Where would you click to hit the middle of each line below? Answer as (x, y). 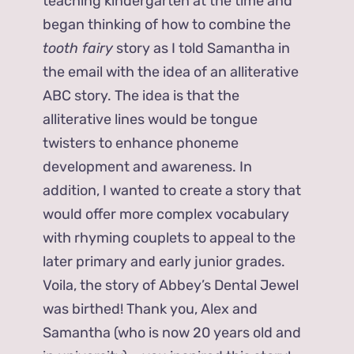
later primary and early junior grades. (164, 262)
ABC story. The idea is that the (141, 96)
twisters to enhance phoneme (141, 143)
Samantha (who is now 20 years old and (172, 333)
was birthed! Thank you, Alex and (151, 309)
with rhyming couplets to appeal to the (169, 238)
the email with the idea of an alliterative (171, 72)
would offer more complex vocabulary (166, 215)
